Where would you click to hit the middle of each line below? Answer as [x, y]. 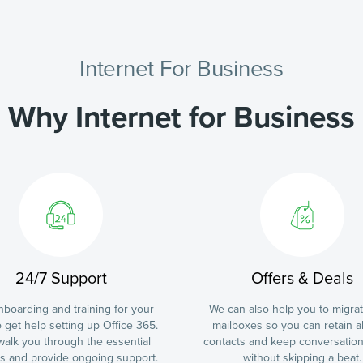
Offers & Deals [302, 279]
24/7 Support [61, 279]
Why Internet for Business [181, 118]
